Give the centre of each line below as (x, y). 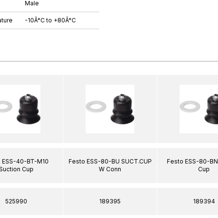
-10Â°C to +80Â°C (50, 20)
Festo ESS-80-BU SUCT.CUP (110, 161)
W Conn (110, 169)
